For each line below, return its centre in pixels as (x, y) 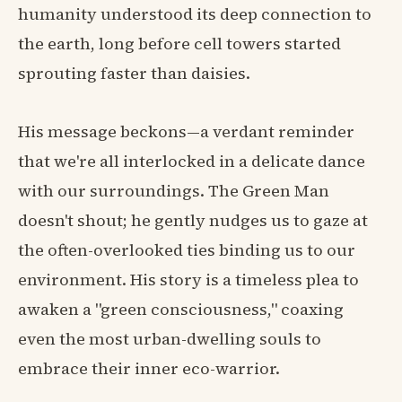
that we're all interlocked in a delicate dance (192, 161)
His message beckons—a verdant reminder (186, 131)
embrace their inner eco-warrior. (149, 368)
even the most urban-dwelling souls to (170, 338)
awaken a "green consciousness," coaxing (181, 309)
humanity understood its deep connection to (195, 13)
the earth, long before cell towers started (179, 43)
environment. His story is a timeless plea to (188, 279)
